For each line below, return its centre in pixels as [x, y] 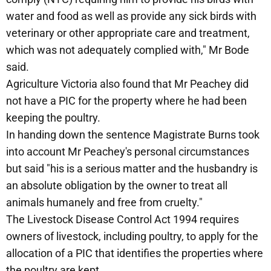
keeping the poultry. [53, 118]
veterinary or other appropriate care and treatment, [128, 33]
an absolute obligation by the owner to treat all [117, 186]
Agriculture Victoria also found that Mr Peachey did [127, 84]
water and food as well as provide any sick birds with [131, 16]
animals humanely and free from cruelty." [104, 203]
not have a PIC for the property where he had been [126, 101]
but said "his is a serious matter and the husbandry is [132, 169]
